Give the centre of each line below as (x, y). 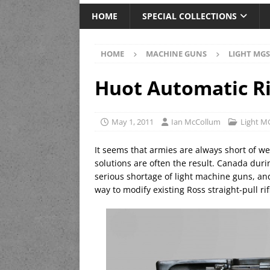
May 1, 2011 (133, 122)
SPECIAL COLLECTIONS (190, 16)
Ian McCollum (196, 122)
